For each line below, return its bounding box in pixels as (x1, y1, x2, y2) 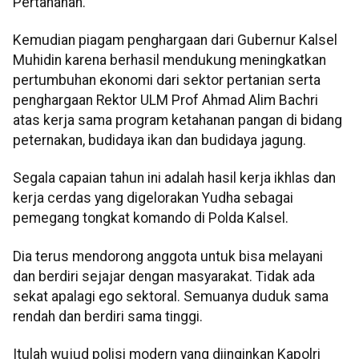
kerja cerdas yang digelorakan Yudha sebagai (13, 190, 293, 207)
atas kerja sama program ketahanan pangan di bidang (13, 111, 342, 128)
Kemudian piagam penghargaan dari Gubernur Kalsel (13, 31, 337, 48)
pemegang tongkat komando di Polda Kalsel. (13, 210, 288, 227)
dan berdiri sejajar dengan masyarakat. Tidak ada (13, 268, 315, 284)
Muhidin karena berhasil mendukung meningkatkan (13, 51, 326, 68)
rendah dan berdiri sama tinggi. (13, 308, 203, 325)
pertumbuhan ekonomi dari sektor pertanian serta (13, 71, 321, 88)
